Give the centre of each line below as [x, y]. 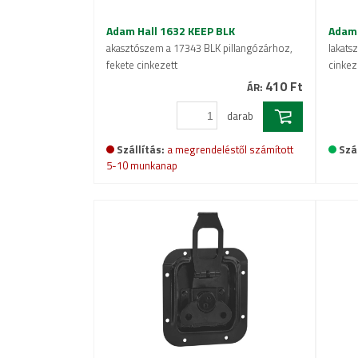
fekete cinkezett [142, 65]
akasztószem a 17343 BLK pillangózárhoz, [199, 48]
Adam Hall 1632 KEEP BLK [171, 31]
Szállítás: [141, 150]
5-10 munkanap [142, 166]
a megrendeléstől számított [230, 150]
